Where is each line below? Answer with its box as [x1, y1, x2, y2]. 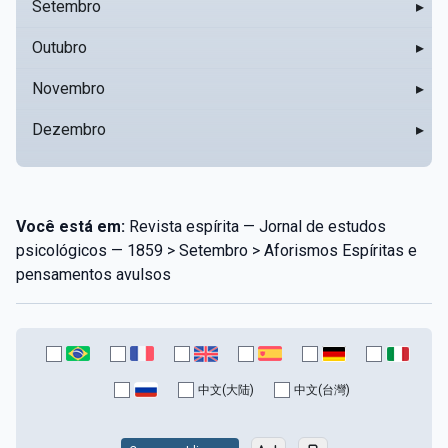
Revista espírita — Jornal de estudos [125, 216, 386, 236]
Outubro [32, 37, 87, 57]
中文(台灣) [294, 382, 350, 397]
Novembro [32, 78, 105, 98]
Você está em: [16, 216, 125, 236]
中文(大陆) [198, 382, 254, 397]
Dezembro [32, 119, 106, 139]
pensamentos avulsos [16, 264, 171, 284]
